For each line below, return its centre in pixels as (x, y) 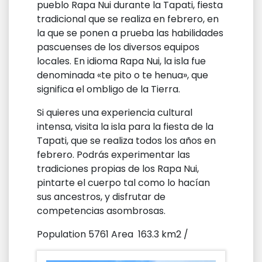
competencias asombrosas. (101, 211)
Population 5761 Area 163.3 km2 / (113, 235)
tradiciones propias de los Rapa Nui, (118, 169)
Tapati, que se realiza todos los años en (126, 141)
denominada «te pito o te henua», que (123, 75)
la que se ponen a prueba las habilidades (130, 33)
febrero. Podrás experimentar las (113, 155)
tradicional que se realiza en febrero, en (128, 19)
